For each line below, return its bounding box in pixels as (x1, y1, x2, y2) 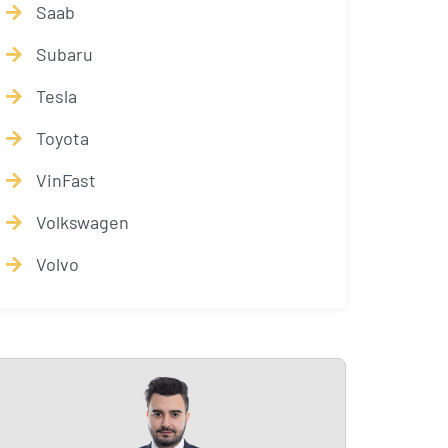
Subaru (36, 43, 93, 65)
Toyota (36, 127, 89, 149)
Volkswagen (36, 211, 129, 233)
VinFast (36, 169, 96, 191)
